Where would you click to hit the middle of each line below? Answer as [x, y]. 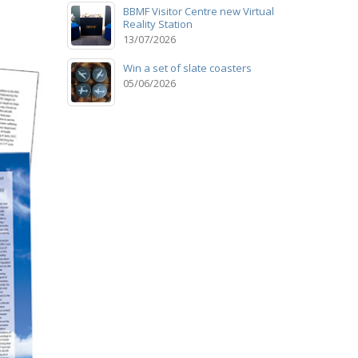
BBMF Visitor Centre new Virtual [198, 11]
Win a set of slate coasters [187, 68]
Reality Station [157, 24]
